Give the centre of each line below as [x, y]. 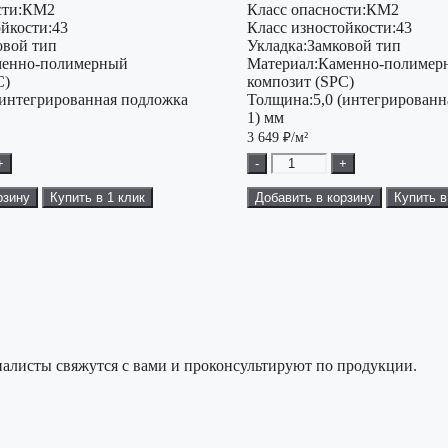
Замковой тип [353, 46]
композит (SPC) [300, 82]
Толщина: [279, 100]
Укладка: [276, 46]
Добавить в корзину [314, 198]
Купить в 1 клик [98, 198]
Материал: [282, 64]
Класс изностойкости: [321, 28]
